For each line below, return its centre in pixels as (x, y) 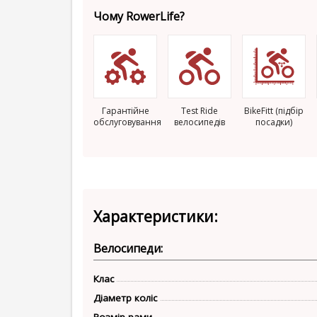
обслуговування (127, 122)
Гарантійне (125, 111)
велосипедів (200, 122)
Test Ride (200, 111)
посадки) (274, 122)
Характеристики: (156, 216)
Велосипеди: (128, 248)
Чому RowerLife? (139, 16)
